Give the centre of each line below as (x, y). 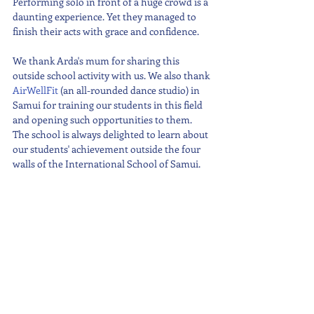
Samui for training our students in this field (109, 105)
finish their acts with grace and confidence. (106, 31)
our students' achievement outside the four (108, 149)
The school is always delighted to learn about (111, 134)
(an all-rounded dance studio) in (130, 90)
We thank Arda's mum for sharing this (97, 61)
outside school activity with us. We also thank (112, 75)
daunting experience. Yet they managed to (105, 16)
